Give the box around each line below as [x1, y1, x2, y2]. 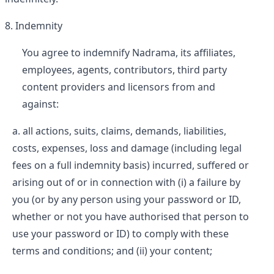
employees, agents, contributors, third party [22, 63, 227, 76]
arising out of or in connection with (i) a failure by [12, 176, 240, 189]
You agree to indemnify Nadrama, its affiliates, [22, 46, 235, 59]
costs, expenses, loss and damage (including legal [12, 141, 242, 155]
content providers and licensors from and [22, 80, 215, 94]
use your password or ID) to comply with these [12, 227, 229, 240]
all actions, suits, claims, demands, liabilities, [23, 124, 226, 138]
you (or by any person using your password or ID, [12, 193, 241, 206]
